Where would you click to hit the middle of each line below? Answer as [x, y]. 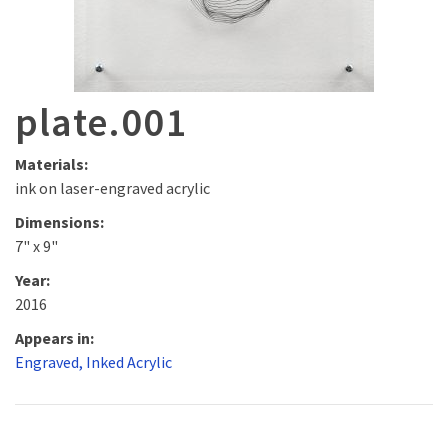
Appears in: [54, 338]
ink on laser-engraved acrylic [112, 188]
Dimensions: [59, 222]
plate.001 [101, 122]
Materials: [51, 164]
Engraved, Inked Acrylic [93, 362]
